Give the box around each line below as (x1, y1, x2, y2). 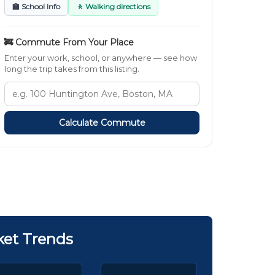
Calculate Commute (58, 117, 145, 129)
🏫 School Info (12, 2, 60, 12)
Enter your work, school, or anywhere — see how (4, 53, 197, 63)
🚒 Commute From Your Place (4, 37, 134, 48)
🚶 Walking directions (76, 2, 150, 12)
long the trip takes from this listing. (4, 64, 139, 74)
